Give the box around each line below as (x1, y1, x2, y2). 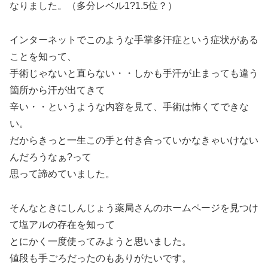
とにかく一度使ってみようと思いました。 (10, 236, 191, 246)
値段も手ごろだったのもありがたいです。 (10, 252, 191, 263)
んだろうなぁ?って (10, 151, 92, 162)
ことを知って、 (10, 51, 77, 62)
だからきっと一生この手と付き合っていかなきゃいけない (10, 135, 258, 145)
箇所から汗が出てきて (10, 84, 105, 95)
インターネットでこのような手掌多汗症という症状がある (10, 34, 258, 45)
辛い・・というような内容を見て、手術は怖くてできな (10, 101, 249, 112)
